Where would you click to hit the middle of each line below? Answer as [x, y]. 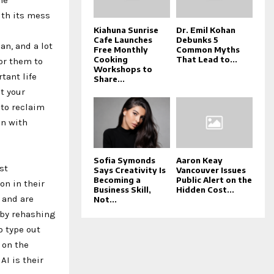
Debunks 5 [197, 39]
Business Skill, [122, 189]
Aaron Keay [199, 160]
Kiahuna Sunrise [126, 30]
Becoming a [117, 180]
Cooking [111, 59]
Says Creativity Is [130, 170]
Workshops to [123, 69]
